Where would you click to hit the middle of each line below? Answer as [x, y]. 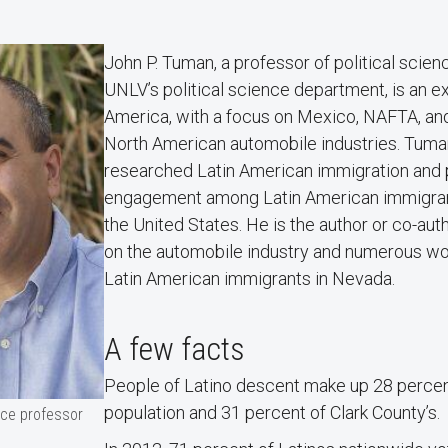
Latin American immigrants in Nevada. [249, 278]
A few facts [174, 348]
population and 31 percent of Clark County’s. [272, 412]
